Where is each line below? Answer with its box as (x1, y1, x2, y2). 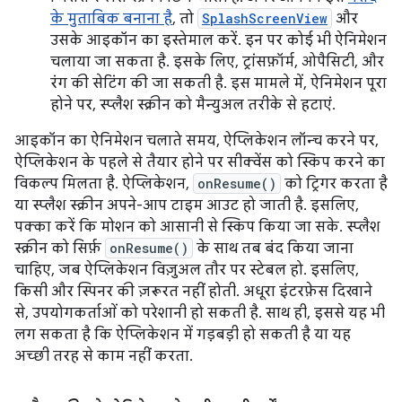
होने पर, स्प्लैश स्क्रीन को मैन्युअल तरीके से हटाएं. (50, 95, 336, 114)
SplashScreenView (202, 9, 328, 27)
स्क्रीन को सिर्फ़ (14, 239, 105, 258)
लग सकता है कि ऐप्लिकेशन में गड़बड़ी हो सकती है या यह (14, 325, 351, 344)
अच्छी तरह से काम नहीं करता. (14, 346, 193, 365)
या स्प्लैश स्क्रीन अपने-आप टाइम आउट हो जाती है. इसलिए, (14, 196, 359, 214)
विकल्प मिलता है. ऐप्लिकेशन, (14, 174, 193, 193)
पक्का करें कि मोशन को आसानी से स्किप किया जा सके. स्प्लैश (14, 217, 380, 236)
